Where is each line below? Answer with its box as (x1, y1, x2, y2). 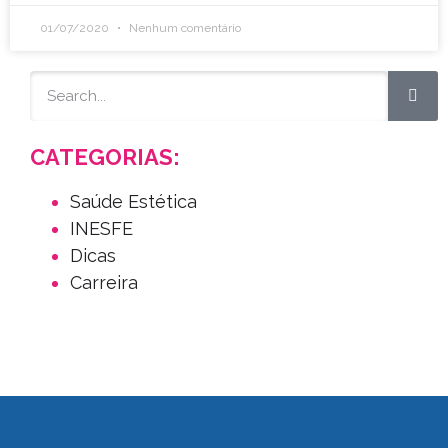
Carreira (70, 272, 138, 294)
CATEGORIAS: (30, 144, 180, 171)
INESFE (70, 218, 133, 240)
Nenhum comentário (126, 21, 241, 36)
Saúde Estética (70, 191, 197, 213)
